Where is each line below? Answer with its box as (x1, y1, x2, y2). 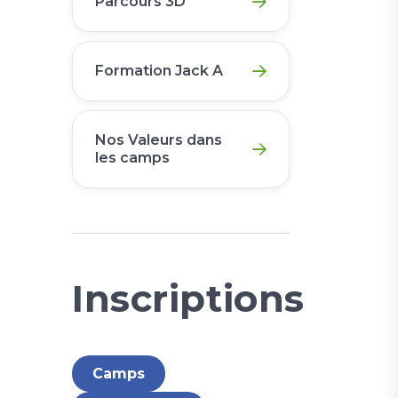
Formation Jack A (95, 62, 223, 79)
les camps (95, 149, 170, 166)
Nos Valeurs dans (95, 131, 222, 148)
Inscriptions (72, 275, 305, 322)
